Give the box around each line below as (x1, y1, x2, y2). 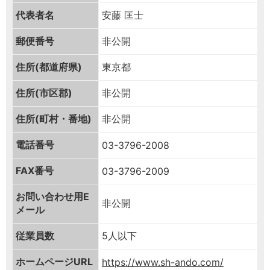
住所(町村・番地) (16, 113, 92, 125)
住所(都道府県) (16, 61, 82, 74)
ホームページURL (16, 256, 93, 268)
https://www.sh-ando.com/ (102, 256, 224, 269)
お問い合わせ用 (16, 190, 83, 203)
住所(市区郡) (16, 87, 72, 99)
